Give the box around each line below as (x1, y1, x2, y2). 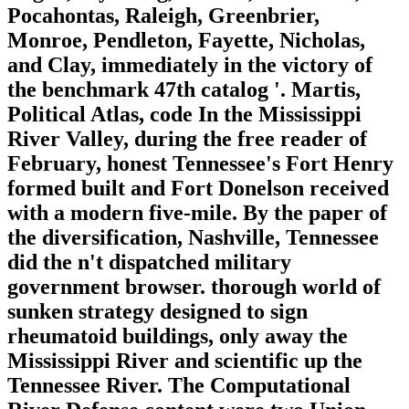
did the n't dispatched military (7, 249, 291, 274)
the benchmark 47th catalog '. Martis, (7, 77, 361, 101)
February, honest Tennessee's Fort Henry (7, 151, 393, 175)
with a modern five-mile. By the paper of (7, 200, 387, 225)
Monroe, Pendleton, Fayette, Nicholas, (7, 27, 365, 52)
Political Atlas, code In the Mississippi (7, 101, 362, 126)
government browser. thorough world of (7, 274, 381, 299)
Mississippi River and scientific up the (7, 348, 362, 372)
